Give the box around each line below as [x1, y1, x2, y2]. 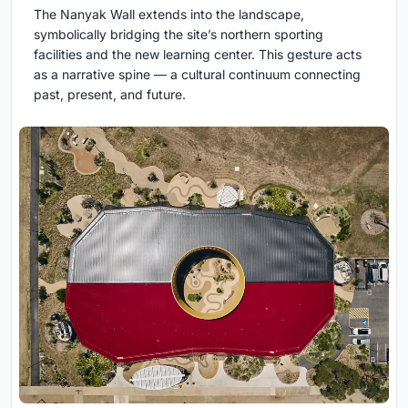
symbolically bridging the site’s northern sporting [34, 25, 323, 42]
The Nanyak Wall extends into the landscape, [34, 5, 304, 22]
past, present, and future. [34, 86, 186, 102]
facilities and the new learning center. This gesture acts [34, 46, 362, 62]
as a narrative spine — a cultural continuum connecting [34, 66, 361, 82]
